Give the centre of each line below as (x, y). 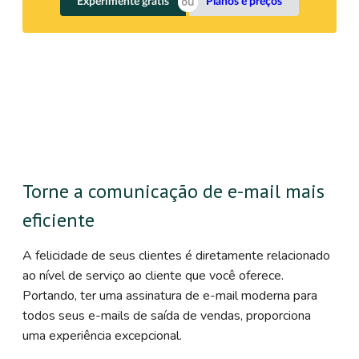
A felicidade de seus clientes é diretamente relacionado (176, 256)
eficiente (58, 220)
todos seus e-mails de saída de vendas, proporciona (167, 316)
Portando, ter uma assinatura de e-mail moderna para (170, 296)
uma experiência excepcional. (102, 336)
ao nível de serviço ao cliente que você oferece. (153, 276)
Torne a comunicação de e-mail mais (173, 192)
